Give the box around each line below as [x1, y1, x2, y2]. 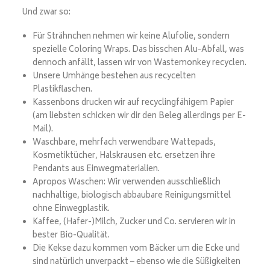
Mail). [33, 123, 53, 137]
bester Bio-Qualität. [33, 229, 110, 243]
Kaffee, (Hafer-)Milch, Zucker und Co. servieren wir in [33, 216, 236, 230]
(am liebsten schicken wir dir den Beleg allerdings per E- [33, 110, 246, 124]
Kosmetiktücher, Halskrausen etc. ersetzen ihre [33, 149, 215, 163]
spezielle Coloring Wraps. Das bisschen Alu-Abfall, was [33, 43, 244, 57]
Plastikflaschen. [33, 83, 92, 97]
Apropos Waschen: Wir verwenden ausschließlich [33, 176, 221, 190]
